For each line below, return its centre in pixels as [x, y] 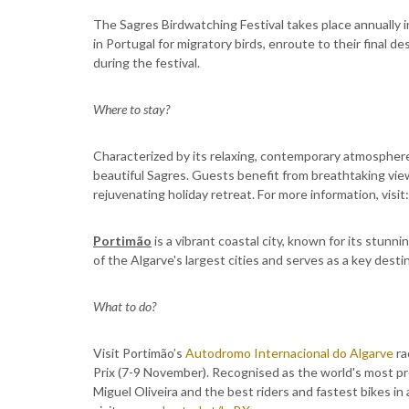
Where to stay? [131, 109]
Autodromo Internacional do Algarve [289, 353]
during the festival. [147, 63]
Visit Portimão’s [139, 353]
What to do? [125, 306]
